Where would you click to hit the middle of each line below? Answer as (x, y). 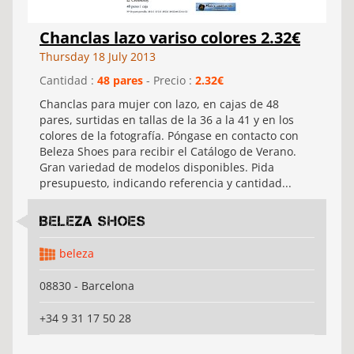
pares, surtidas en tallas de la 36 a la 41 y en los (167, 120)
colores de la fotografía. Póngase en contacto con (169, 136)
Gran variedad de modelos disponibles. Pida (157, 167)
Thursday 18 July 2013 (98, 56)
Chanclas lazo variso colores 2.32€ (170, 38)
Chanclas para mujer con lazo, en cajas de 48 (159, 104)
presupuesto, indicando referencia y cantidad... (166, 183)
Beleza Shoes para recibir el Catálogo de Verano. (168, 151)
